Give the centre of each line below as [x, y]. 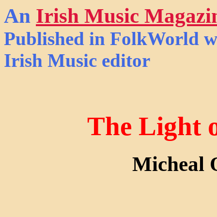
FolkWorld [155, 39]
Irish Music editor [77, 60]
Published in [57, 39]
